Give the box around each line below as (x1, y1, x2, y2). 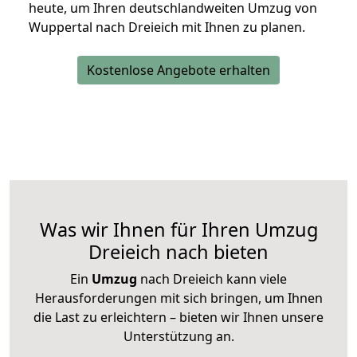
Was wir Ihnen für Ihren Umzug (39, 217, 318, 243)
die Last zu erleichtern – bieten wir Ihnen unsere (33, 308, 324, 327)
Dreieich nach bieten (88, 239, 269, 265)
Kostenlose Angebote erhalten (87, 61, 270, 80)
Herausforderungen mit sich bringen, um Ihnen (34, 289, 323, 308)
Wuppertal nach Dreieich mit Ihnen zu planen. (29, 18, 305, 37)
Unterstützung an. (123, 328, 234, 346)
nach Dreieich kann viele (137, 270, 287, 288)
